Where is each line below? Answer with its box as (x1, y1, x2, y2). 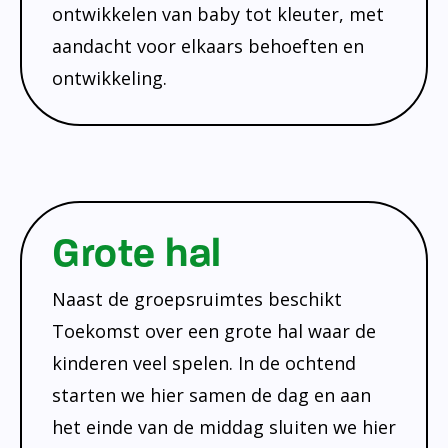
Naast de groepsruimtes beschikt (52, 286, 342, 311)
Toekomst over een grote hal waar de (52, 318, 376, 343)
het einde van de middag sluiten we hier (52, 414, 396, 439)
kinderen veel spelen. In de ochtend (52, 350, 356, 375)
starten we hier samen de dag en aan (52, 382, 371, 407)
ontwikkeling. (52, 65, 167, 90)
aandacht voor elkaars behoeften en (52, 33, 364, 58)
